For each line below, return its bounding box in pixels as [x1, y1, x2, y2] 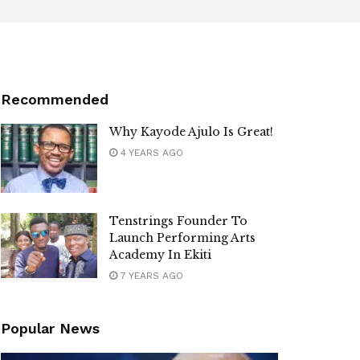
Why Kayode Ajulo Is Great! [109, 125, 273, 139]
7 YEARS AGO [117, 269, 183, 281]
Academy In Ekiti [109, 247, 211, 262]
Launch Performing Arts [109, 230, 256, 245]
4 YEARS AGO [117, 147, 183, 158]
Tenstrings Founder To [109, 213, 247, 228]
